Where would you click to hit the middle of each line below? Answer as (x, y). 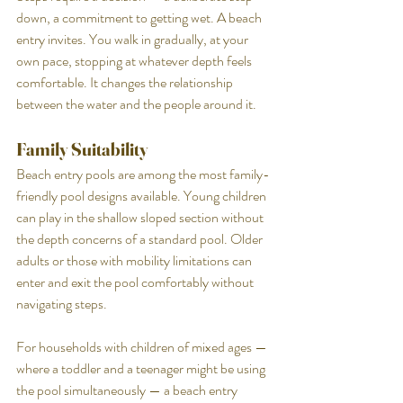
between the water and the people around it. (136, 103)
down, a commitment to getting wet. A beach (140, 17)
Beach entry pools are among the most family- (143, 174)
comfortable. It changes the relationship (126, 82)
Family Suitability (82, 148)
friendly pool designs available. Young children (143, 195)
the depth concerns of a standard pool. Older (141, 238)
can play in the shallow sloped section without (141, 217)
